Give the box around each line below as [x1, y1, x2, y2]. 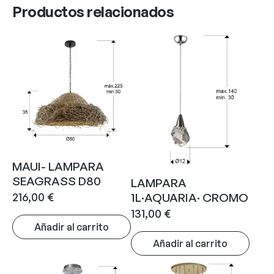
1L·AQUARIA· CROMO [131, 190, 248, 205]
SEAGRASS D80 [12, 173, 101, 188]
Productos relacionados [12, 2, 174, 21]
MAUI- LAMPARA [12, 158, 104, 174]
